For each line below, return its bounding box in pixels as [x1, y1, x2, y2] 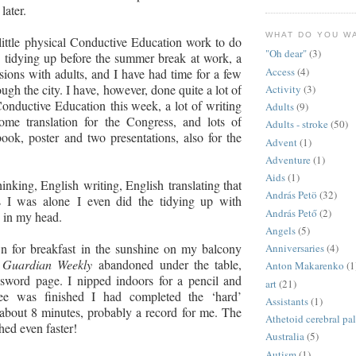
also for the [183, 128, 242, 145]
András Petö [265, 188, 317, 203]
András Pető [265, 205, 317, 220]
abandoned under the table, [92, 255, 242, 273]
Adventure [265, 152, 311, 167]
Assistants [265, 293, 308, 308]
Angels [265, 222, 296, 238]
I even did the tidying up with [76, 192, 242, 209]
